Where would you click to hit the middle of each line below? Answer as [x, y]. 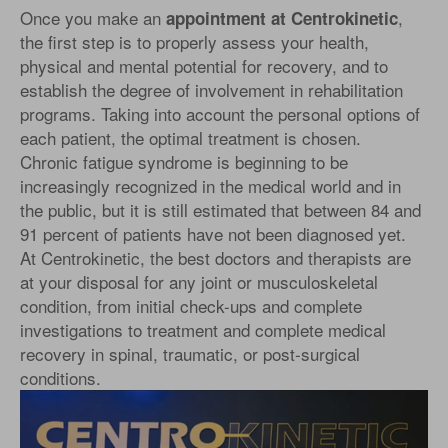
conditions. [60, 378]
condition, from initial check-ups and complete [191, 306]
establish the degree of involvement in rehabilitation [211, 90]
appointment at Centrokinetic [282, 18]
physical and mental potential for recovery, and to [204, 66]
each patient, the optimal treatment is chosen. [190, 138]
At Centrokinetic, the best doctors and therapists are [215, 258]
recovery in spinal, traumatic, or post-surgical [190, 354]
